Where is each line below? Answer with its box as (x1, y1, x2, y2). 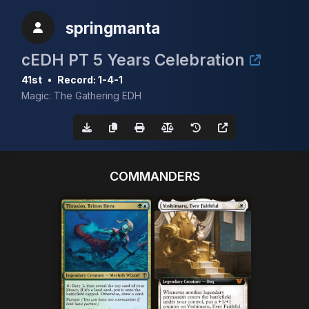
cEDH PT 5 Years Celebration (21, 50, 244, 69)
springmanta (66, 18, 160, 37)
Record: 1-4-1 (57, 74, 123, 86)
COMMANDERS (109, 168, 200, 183)
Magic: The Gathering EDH (21, 90, 141, 101)
